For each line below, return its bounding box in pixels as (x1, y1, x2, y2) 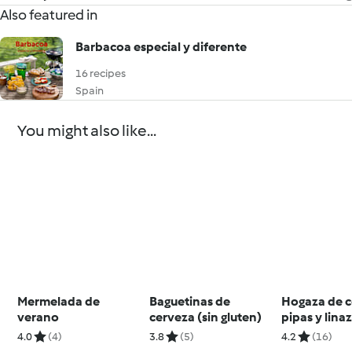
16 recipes (75, 67, 126, 80)
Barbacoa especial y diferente (75, 39, 247, 54)
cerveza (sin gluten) (149, 309, 262, 324)
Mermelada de (17, 293, 101, 309)
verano (17, 309, 60, 324)
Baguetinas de (149, 293, 231, 309)
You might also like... (17, 121, 157, 140)
